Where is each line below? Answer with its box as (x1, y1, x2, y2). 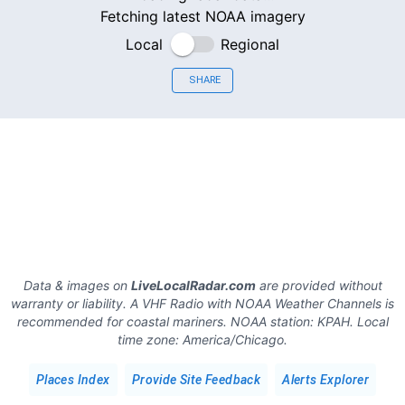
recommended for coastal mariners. (16, 314, 227, 329)
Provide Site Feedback (131, 372, 261, 387)
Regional (221, 34, 279, 53)
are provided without (255, 278, 382, 293)
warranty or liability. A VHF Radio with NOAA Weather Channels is (11, 296, 394, 311)
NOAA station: (226, 314, 317, 329)
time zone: (118, 332, 183, 347)
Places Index (35, 372, 110, 387)
